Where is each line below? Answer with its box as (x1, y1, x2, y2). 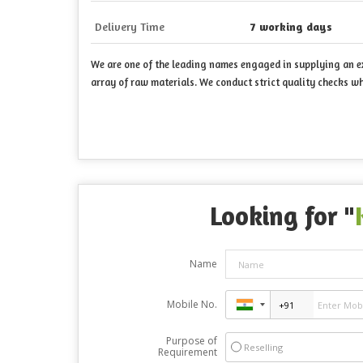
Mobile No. (166, 297, 217, 312)
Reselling (243, 341, 283, 354)
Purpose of (165, 334, 217, 348)
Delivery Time (95, 19, 164, 34)
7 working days (250, 19, 332, 34)
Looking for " (209, 200, 355, 233)
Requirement (157, 345, 217, 360)
